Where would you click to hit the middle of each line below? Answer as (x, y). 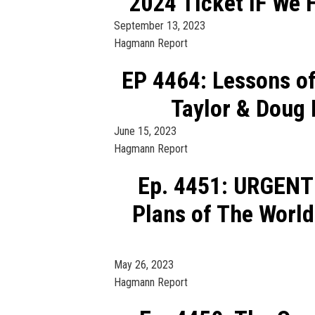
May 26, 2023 (144, 264)
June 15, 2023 (145, 131)
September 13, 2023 (160, 25)
